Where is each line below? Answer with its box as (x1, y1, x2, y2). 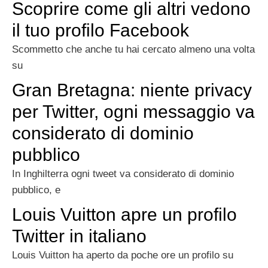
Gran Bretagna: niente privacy (12, 80, 252, 100)
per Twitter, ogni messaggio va (12, 102, 255, 122)
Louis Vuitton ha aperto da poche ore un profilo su (12, 249, 233, 261)
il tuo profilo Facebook (12, 20, 189, 41)
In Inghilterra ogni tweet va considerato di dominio (12, 168, 234, 180)
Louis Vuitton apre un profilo (12, 205, 237, 225)
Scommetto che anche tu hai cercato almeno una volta (12, 44, 255, 56)
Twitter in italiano (12, 226, 147, 246)
